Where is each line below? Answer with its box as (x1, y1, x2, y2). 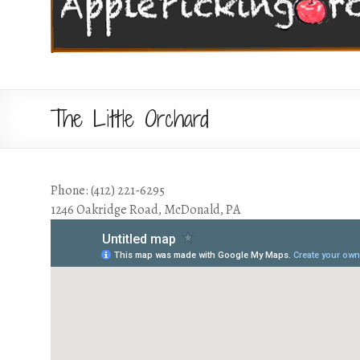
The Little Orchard (51, 103, 209, 134)
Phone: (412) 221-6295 (51, 181, 165, 199)
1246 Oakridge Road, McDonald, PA (51, 200, 240, 219)
